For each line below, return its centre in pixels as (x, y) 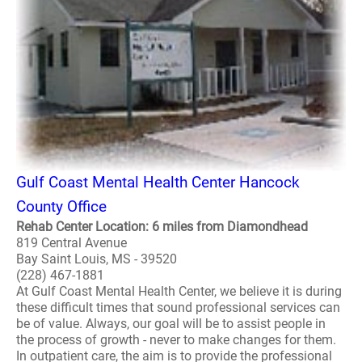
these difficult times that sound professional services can (178, 307)
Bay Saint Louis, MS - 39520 (97, 259)
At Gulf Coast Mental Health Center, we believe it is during (179, 291)
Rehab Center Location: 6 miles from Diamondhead (162, 227)
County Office (61, 206)
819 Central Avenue (72, 243)
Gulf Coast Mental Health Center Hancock (158, 182)
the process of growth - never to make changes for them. (176, 340)
